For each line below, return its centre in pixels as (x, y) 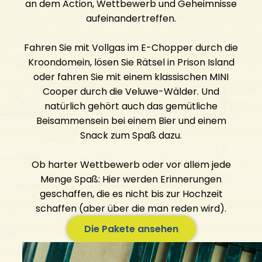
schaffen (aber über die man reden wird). (131, 209)
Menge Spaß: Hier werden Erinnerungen (131, 180)
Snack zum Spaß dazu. (131, 136)
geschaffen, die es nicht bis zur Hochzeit (131, 194)
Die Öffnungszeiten (61, 39)
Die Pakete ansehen (131, 229)
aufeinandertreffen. (131, 19)
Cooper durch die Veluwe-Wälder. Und (131, 92)
